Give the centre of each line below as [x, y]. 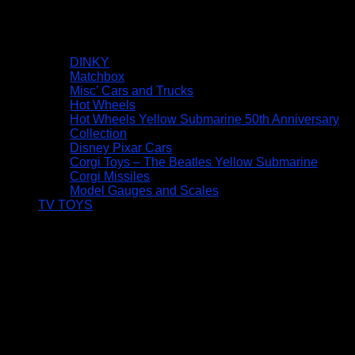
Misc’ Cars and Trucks [132, 91]
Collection [98, 134]
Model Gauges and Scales [144, 191]
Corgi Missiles [110, 177]
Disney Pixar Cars [121, 148]
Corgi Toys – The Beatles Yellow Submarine [194, 162]
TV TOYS [65, 205]
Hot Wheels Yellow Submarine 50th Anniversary [204, 120]
